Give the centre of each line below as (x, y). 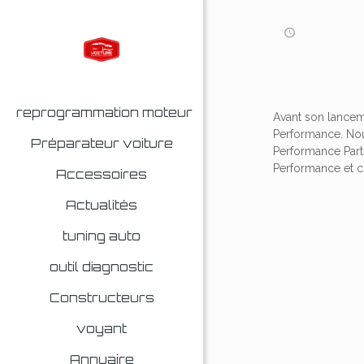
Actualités (102, 205)
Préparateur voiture (102, 143)
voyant (102, 329)
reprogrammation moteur (104, 113)
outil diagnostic (102, 267)
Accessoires (102, 174)
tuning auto (102, 236)
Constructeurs (102, 298)
